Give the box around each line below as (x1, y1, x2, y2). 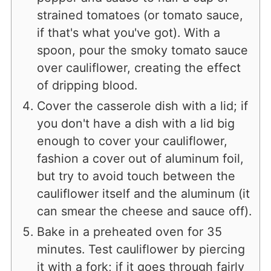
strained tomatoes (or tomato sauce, (36, 7, 243, 22)
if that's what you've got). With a (36, 25, 220, 40)
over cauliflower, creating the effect (36, 60, 241, 75)
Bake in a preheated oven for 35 (36, 224, 222, 239)
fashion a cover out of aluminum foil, (36, 151, 244, 166)
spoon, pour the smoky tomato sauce (36, 42, 248, 57)
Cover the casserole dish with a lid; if (36, 98, 248, 113)
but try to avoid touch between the (36, 168, 235, 183)
